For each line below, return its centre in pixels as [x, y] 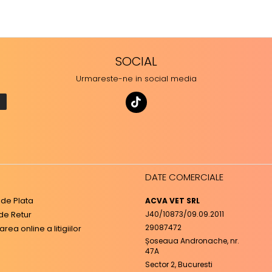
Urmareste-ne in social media [136, 79]
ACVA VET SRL [172, 201]
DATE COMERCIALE [184, 177]
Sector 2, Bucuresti [179, 265]
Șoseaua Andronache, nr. [192, 241]
